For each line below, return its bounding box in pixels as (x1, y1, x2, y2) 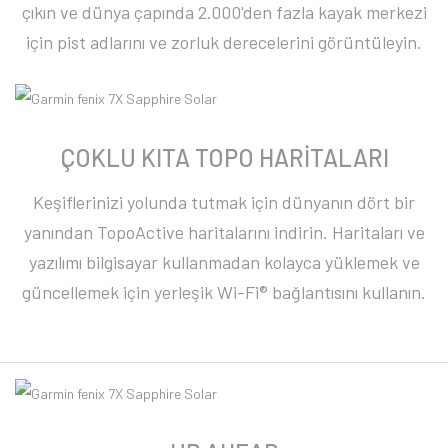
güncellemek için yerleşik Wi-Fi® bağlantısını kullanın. (22, 280, 426, 303)
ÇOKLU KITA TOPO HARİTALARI (59, 142, 389, 172)
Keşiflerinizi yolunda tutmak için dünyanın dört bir (33, 190, 415, 213)
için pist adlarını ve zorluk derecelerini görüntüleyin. (26, 31, 422, 54)
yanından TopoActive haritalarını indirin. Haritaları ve (23, 220, 425, 243)
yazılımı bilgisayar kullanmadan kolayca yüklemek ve (28, 250, 420, 273)
